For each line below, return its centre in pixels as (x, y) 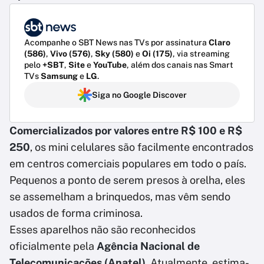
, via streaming (201, 54)
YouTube (110, 65)
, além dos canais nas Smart (180, 65)
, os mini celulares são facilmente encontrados (142, 147)
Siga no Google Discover (139, 95)
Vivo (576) (70, 54)
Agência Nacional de (148, 246)
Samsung (59, 76)
